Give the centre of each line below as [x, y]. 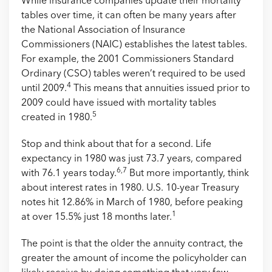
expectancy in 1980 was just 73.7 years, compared [131, 159]
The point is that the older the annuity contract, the [132, 244]
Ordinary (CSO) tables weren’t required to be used [133, 74]
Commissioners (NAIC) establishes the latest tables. [134, 45]
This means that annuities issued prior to [161, 89]
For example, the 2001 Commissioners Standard [127, 59]
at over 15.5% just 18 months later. [97, 217]
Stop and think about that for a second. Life [116, 144]
